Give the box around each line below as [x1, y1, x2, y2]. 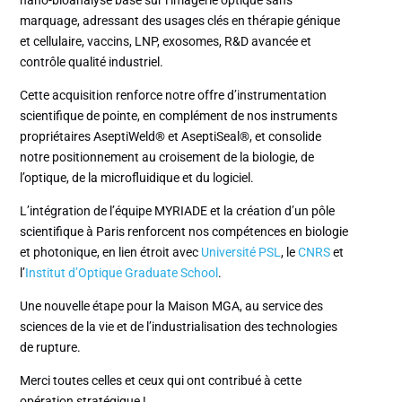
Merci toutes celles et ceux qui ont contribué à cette [20, 372, 302, 388]
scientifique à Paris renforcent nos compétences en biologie [20, 223, 349, 239]
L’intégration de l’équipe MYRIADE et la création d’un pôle [20, 203, 336, 218]
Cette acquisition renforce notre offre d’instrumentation [20, 87, 328, 102]
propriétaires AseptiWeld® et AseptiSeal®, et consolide [20, 128, 322, 144]
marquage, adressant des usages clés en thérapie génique [20, 13, 341, 28]
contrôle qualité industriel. [20, 54, 164, 69]
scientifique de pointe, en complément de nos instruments [20, 108, 338, 123]
